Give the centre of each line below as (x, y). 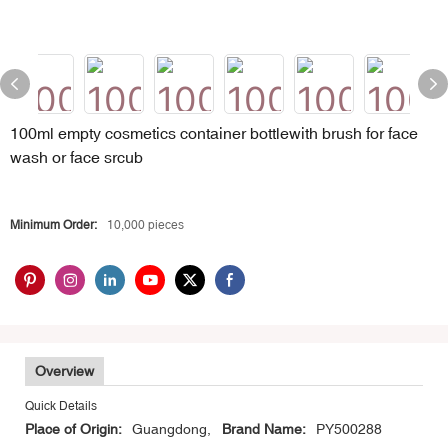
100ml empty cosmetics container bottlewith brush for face (214, 133)
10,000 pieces (145, 225)
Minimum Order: (53, 225)
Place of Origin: (73, 429)
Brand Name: (264, 429)
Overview (64, 371)
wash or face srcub (76, 157)
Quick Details (61, 406)
